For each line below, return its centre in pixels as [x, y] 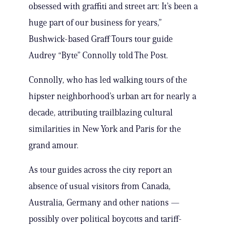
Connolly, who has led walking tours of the [108, 80]
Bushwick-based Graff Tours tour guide [101, 39]
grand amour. [53, 145]
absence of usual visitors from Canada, [100, 186]
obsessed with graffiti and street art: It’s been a [113, 6]
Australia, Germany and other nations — [104, 203]
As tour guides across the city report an [100, 170]
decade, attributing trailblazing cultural [101, 113]
